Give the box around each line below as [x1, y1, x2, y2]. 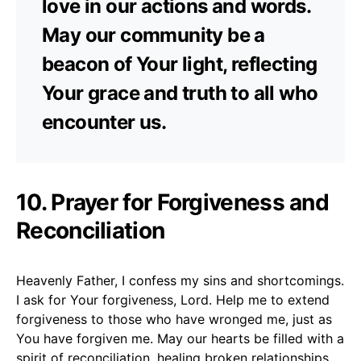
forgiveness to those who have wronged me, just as [16, 310, 332, 327]
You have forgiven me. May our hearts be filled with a [16, 330, 344, 346]
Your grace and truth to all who [42, 81, 318, 105]
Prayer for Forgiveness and [51, 188, 330, 216]
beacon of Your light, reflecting [42, 52, 317, 76]
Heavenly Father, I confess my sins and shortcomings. [16, 272, 344, 288]
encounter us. [42, 110, 167, 134]
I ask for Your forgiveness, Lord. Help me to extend [16, 291, 330, 308]
